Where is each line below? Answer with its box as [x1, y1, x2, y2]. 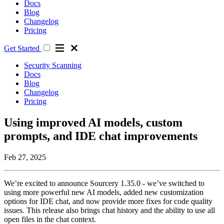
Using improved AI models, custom [4, 115, 182, 129]
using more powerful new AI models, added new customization [4, 187, 203, 196]
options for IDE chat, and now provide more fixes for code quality [4, 196, 212, 205]
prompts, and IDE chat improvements [4, 129, 197, 142]
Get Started [4, 44, 41, 52]
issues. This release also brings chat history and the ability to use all [4, 205, 215, 214]
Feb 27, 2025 [4, 152, 46, 161]
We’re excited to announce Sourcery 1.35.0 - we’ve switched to [4, 178, 204, 187]
